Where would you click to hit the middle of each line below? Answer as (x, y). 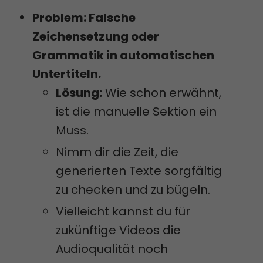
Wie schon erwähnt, (162, 93)
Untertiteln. (67, 74)
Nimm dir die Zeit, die (117, 152)
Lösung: (79, 93)
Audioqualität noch (112, 249)
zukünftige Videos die (118, 230)
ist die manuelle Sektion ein (136, 112)
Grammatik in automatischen (123, 55)
